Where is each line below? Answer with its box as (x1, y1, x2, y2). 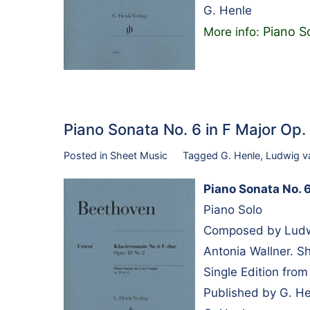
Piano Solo (203, 203, 262, 217)
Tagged (182, 149, 221, 161)
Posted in (64, 149, 110, 161)
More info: (203, 24, 263, 39)
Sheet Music (110, 149, 167, 161)
